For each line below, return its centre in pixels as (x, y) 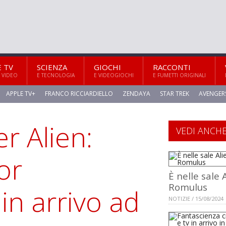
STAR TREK (175, 94)
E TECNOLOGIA (56, 75)
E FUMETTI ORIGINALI (179, 75)
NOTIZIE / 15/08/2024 (196, 199)
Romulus (188, 187)
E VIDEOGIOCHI (114, 75)
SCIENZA (52, 67)
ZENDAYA (136, 94)
